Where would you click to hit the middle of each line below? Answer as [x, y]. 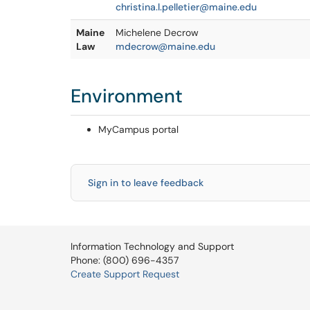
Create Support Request [125, 274]
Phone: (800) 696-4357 [125, 260]
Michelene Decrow [157, 33]
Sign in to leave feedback [146, 183]
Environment [127, 96]
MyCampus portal [138, 129]
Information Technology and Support [152, 246]
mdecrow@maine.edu [165, 46]
